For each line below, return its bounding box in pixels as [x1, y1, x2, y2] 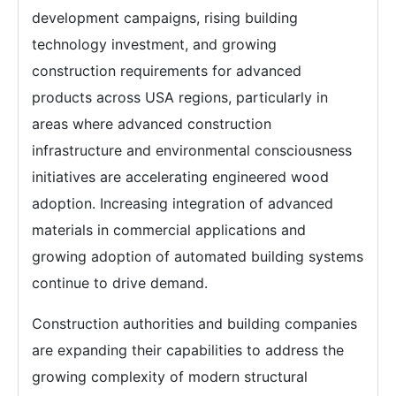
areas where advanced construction [32, 115, 271, 133]
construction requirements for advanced [32, 62, 301, 80]
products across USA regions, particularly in [32, 88, 328, 106]
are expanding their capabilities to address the [32, 341, 344, 359]
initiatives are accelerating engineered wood [32, 168, 329, 186]
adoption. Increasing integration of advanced [32, 194, 333, 212]
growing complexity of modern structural [32, 368, 308, 385]
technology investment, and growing [32, 35, 277, 53]
